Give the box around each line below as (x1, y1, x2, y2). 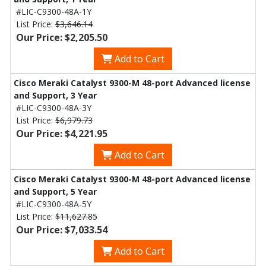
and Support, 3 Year (14, 90, 97, 101)
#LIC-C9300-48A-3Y (16, 102, 91, 113)
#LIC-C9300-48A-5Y (16, 198, 91, 210)
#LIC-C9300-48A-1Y (16, 6, 91, 17)
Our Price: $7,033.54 (16, 223, 107, 236)
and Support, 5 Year (14, 186, 97, 197)
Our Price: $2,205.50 (16, 31, 107, 44)
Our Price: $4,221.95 (16, 127, 107, 140)
